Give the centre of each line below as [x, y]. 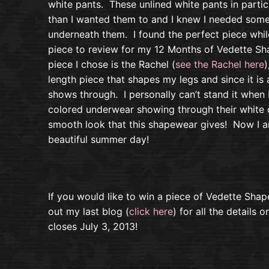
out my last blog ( [89, 211]
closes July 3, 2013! [93, 226]
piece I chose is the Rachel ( [112, 64]
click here [151, 211]
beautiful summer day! [98, 139]
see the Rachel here [220, 64]
